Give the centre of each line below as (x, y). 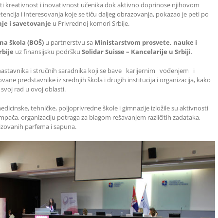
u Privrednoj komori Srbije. (90, 23)
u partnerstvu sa (69, 42)
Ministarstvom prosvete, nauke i (146, 42)
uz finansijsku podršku (48, 51)
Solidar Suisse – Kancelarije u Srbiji (136, 51)
